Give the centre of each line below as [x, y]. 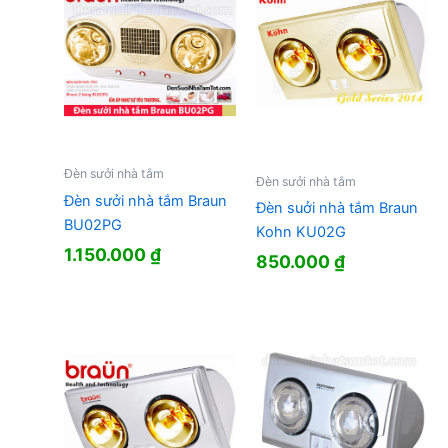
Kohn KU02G [300, 231]
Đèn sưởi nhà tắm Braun [145, 200]
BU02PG [92, 224]
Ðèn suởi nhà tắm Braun [336, 207]
